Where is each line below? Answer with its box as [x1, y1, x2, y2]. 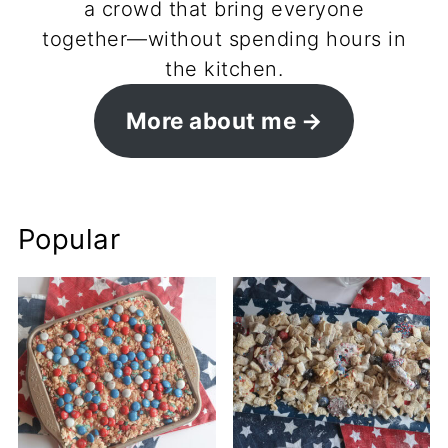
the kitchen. [165, 56, 283, 81]
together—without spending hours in [42, 26, 406, 51]
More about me [125, 106, 297, 134]
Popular [17, 221, 121, 256]
